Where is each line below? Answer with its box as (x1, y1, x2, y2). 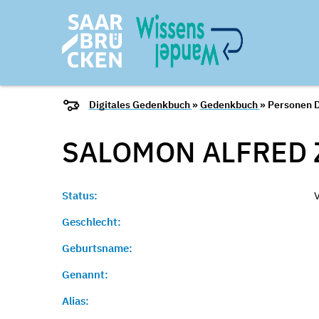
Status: (62, 189, 98, 202)
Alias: (62, 294, 89, 308)
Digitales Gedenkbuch (88, 98, 192, 112)
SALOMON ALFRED (62, 133, 313, 170)
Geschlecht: (62, 215, 121, 229)
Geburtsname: (62, 241, 132, 255)
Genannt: (62, 268, 108, 281)
